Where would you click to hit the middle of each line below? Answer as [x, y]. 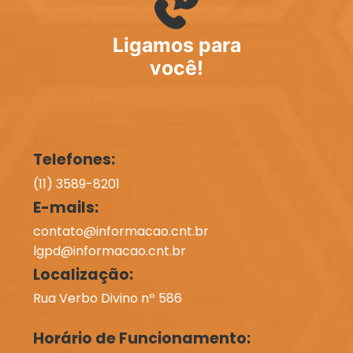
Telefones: [74, 160]
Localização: [83, 275]
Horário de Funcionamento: [141, 339]
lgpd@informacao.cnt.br [109, 251]
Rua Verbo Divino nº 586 [107, 299]
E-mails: [65, 207]
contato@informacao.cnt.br [121, 231]
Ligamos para [176, 45]
